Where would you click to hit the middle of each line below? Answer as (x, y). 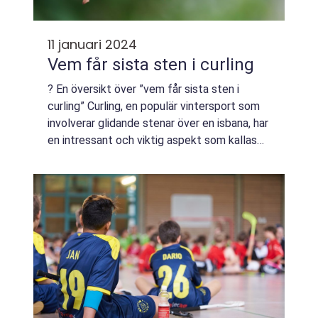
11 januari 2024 (92, 44)
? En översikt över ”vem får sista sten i (143, 89)
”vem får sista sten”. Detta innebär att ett (152, 157)
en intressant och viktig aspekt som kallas (152, 140)
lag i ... (62, 174)
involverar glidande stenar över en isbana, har (158, 123)
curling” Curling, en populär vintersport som (154, 106)
